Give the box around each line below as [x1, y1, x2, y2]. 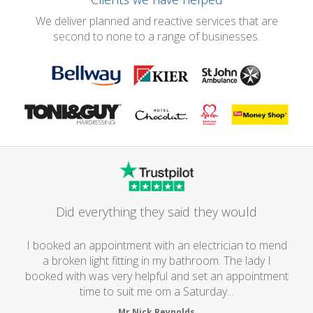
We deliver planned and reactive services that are [35, 13, 278, 29]
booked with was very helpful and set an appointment [24, 268, 289, 284]
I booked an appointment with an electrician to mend [26, 237, 287, 253]
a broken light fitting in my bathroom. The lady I [42, 252, 271, 268]
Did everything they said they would [56, 203, 257, 220]
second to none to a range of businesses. [53, 29, 260, 44]
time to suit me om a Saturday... [80, 283, 233, 299]
